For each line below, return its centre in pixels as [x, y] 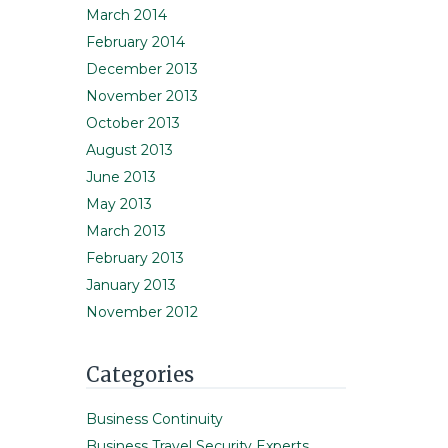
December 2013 [142, 69]
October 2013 [133, 123]
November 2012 [142, 312]
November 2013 [142, 96]
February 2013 [135, 258]
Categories [140, 375]
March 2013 [126, 231]
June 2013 [121, 177]
